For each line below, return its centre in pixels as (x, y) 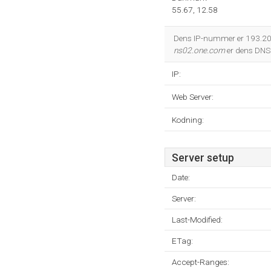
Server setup (203, 158)
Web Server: (193, 97)
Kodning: (188, 120)
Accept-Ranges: (201, 262)
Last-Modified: (197, 220)
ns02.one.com (199, 50)
